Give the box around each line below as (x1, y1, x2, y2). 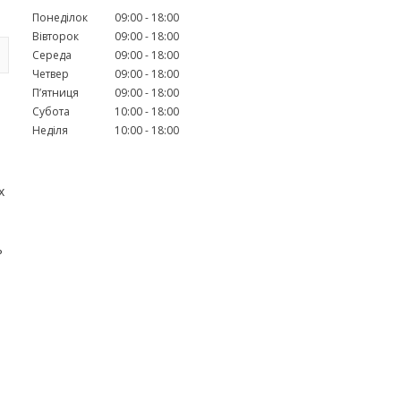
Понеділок (32, 9, 88, 25)
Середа (32, 47, 72, 63)
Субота (32, 103, 70, 119)
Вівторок (32, 28, 79, 44)
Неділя (32, 122, 68, 138)
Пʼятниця (32, 84, 79, 100)
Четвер (32, 65, 69, 81)
